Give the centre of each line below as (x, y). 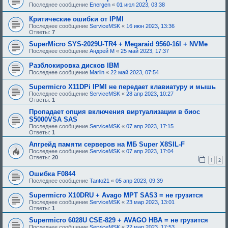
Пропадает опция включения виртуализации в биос (115, 111)
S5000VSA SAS (53, 119)
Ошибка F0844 (52, 174)
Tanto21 (99, 181)
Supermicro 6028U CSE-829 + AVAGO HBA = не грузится (119, 220)
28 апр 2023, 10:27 (150, 93)
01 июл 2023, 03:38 (141, 4)
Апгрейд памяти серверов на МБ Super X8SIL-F (107, 144)
